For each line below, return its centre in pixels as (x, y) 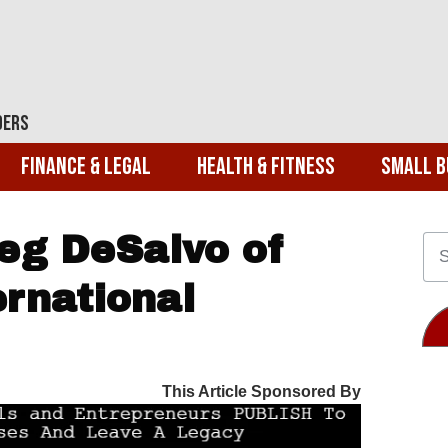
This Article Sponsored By (261, 391)
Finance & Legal (86, 166)
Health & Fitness (266, 166)
